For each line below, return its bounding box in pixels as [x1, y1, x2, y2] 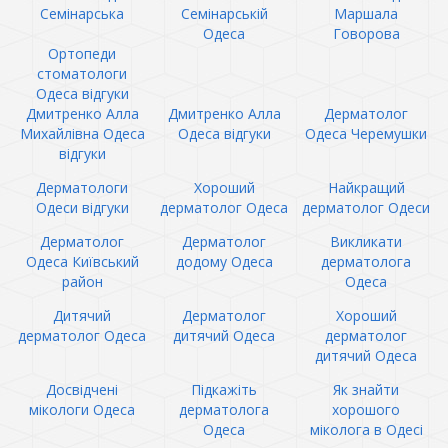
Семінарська [40, 4, 124, 23]
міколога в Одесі [309, 420, 423, 439]
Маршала [334, 4, 398, 23]
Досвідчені [46, 380, 118, 399]
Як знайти [333, 380, 399, 399]
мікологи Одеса [29, 400, 135, 419]
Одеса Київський [25, 252, 139, 271]
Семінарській [180, 4, 268, 23]
